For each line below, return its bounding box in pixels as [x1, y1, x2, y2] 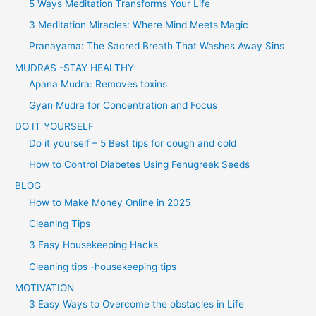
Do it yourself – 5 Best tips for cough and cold [29, 137, 237, 149]
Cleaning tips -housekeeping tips [29, 260, 177, 272]
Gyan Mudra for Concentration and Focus [29, 99, 218, 111]
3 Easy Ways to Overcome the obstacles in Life [29, 298, 245, 310]
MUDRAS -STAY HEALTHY [15, 61, 135, 73]
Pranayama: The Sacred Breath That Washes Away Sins [29, 40, 285, 52]
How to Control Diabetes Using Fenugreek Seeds [29, 159, 250, 171]
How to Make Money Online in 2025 [29, 196, 191, 208]
